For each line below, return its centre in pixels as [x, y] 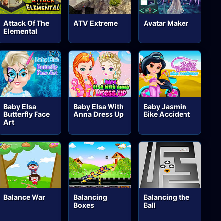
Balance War [25, 197]
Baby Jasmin [165, 106]
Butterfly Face [27, 114]
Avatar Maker [166, 23]
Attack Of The [27, 23]
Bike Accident [167, 114]
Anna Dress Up [99, 114]
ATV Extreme [96, 23]
